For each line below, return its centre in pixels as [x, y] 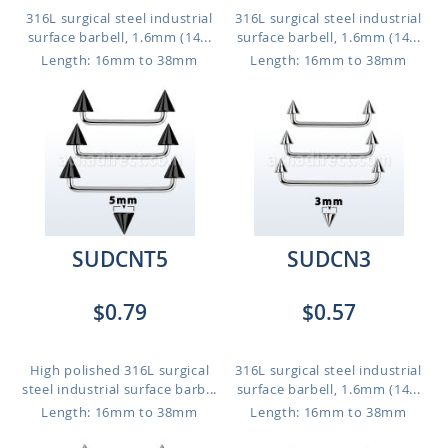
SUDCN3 [328, 259]
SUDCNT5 [119, 259]
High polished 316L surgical [119, 370]
